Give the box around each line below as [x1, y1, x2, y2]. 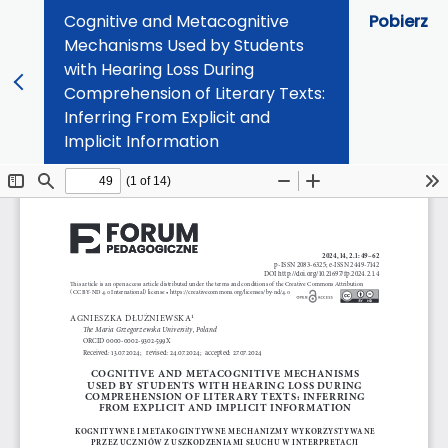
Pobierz [369, 10, 428, 33]
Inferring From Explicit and [64, 106, 270, 129]
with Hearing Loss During [64, 58, 254, 81]
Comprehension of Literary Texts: [64, 82, 325, 105]
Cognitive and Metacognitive [64, 10, 289, 33]
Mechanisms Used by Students [64, 34, 304, 57]
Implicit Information [64, 130, 219, 153]
